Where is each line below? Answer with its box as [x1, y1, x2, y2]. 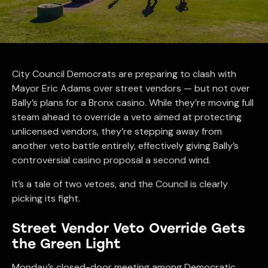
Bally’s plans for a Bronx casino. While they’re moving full [12, 96, 254, 109]
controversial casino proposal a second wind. [12, 153, 211, 166]
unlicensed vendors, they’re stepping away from [12, 124, 222, 138]
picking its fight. [12, 191, 80, 205]
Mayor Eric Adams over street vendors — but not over [12, 81, 250, 95]
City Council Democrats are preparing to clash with [12, 67, 236, 80]
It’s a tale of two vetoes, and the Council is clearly [12, 177, 228, 190]
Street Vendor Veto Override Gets [12, 220, 245, 236]
